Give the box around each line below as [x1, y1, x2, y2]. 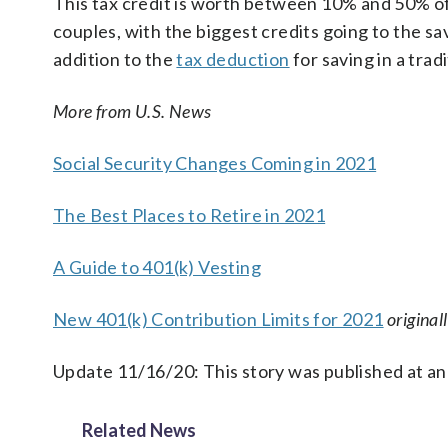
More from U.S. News [53, 100, 212, 122]
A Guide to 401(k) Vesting [53, 256, 261, 278]
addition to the [53, 48, 177, 70]
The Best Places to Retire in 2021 [53, 204, 326, 226]
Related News [82, 419, 196, 441]
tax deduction [176, 48, 290, 70]
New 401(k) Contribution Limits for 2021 [53, 308, 384, 330]
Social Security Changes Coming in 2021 [53, 152, 377, 174]
